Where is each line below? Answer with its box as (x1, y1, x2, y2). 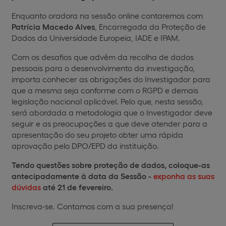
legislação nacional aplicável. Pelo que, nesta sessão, (12, 96, 203, 106)
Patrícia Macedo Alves (12, 22, 95, 31)
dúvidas (12, 182, 41, 192)
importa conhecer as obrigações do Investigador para (12, 74, 210, 84)
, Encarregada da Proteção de (95, 22, 206, 31)
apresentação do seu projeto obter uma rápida (12, 130, 183, 139)
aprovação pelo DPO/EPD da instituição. (12, 141, 159, 150)
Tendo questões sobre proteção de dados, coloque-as (12, 160, 210, 169)
